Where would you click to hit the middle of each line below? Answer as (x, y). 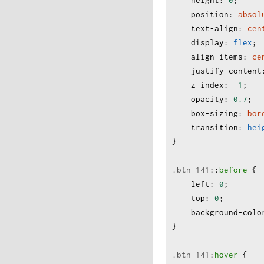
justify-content (226, 71)
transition (214, 127)
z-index (207, 85)
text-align (214, 28)
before (233, 170)
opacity (207, 99)
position (210, 14)
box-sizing (214, 113)
